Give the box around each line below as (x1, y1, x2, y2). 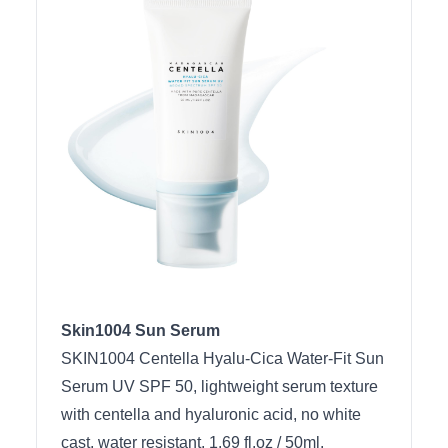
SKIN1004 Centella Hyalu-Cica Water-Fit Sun (61, 350, 384, 367)
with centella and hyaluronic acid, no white (61, 406, 361, 423)
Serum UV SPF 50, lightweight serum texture (61, 378, 378, 395)
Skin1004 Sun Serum (61, 322, 220, 339)
